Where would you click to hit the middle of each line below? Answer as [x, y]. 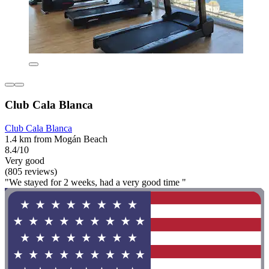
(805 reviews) [31, 171]
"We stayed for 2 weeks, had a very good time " [95, 182]
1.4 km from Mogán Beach [56, 139]
